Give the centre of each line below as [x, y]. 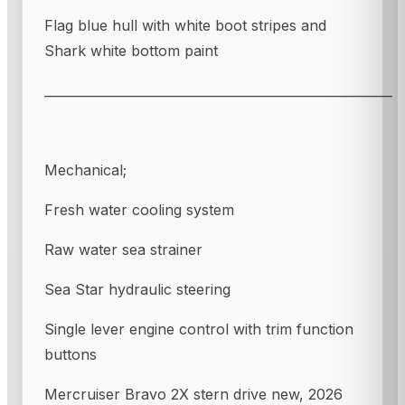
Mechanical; [85, 170]
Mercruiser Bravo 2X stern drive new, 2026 [193, 394]
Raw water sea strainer [123, 249]
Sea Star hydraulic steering [137, 289]
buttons [71, 354]
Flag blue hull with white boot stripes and [185, 25]
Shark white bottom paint [131, 50]
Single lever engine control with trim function [199, 329]
